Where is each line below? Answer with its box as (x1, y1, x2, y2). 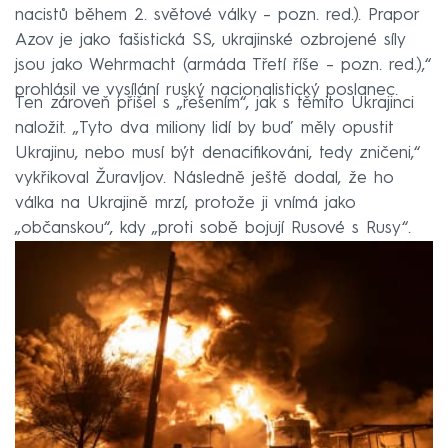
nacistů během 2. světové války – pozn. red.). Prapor (15, 6, 419, 24)
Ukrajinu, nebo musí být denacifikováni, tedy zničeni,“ (15, 144, 420, 162)
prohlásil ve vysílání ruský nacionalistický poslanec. (15, 81, 398, 99)
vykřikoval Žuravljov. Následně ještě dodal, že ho (15, 169, 394, 187)
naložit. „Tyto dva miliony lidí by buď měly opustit (15, 119, 394, 137)
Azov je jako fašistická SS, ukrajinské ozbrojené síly (15, 31, 405, 49)
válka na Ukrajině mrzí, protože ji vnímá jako (15, 194, 356, 212)
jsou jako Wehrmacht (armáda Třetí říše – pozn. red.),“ (15, 56, 431, 74)
